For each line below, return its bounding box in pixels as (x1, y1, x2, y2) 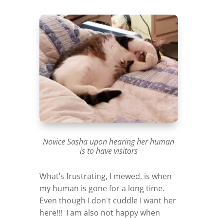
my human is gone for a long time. (39, 182, 164, 194)
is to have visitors (79, 145, 138, 156)
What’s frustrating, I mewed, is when (39, 170, 172, 182)
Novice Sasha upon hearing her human (43, 136, 175, 147)
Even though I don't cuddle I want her (39, 195, 176, 206)
